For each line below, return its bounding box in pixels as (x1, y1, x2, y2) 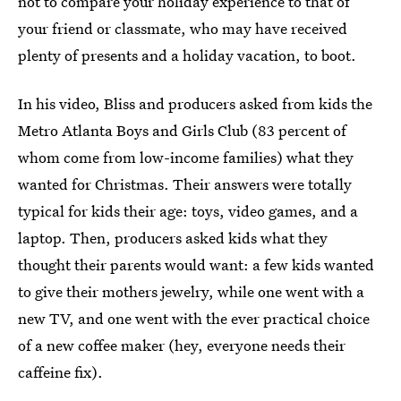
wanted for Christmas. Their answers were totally (18, 174, 352, 194)
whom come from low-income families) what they (18, 147, 354, 167)
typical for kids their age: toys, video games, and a (18, 200, 358, 221)
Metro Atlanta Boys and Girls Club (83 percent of (18, 120, 346, 141)
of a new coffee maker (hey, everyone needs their (18, 335, 346, 355)
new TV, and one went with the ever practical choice (18, 308, 370, 328)
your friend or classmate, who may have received (18, 18, 347, 38)
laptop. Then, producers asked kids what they (18, 227, 328, 248)
